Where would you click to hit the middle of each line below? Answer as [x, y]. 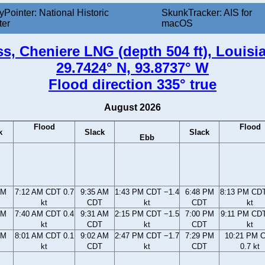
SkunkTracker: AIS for [206, 13]
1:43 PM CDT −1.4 [147, 192]
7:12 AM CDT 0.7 [44, 192]
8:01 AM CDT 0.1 [44, 236]
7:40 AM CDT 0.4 [44, 214]
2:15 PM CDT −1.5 [147, 214]
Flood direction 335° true [132, 85]
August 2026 [132, 108]
